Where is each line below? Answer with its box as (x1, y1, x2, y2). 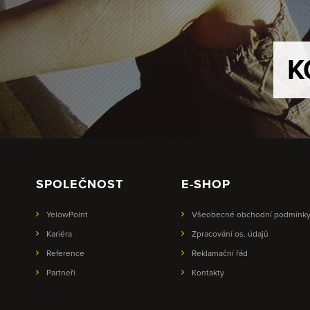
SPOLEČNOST (36, 176, 123, 192)
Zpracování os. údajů (192, 229, 268, 239)
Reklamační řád (192, 248, 248, 258)
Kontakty (192, 268, 224, 277)
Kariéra (46, 229, 72, 239)
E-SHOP (181, 176, 230, 192)
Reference (46, 248, 84, 258)
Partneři (46, 268, 75, 277)
